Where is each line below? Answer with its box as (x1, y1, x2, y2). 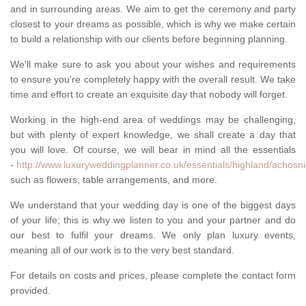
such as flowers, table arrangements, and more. (10, 174, 217, 186)
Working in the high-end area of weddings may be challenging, (10, 114, 296, 126)
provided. (10, 285, 51, 296)
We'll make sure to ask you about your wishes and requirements (10, 59, 296, 70)
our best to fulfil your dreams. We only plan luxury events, (10, 229, 296, 241)
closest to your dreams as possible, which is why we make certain (10, 18, 296, 30)
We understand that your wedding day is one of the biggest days (10, 199, 296, 211)
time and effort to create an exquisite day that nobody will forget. (10, 89, 288, 100)
